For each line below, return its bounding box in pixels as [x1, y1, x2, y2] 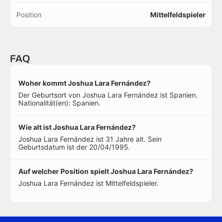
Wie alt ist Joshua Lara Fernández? [18, 123, 136, 131]
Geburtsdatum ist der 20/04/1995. [18, 143, 130, 151]
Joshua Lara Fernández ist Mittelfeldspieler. [18, 179, 159, 187]
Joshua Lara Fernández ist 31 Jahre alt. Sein [18, 135, 162, 143]
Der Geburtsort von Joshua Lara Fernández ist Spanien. [18, 91, 198, 99]
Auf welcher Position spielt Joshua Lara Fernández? [18, 167, 193, 175]
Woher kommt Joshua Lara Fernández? [18, 79, 151, 87]
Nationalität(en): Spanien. [18, 99, 101, 107]
